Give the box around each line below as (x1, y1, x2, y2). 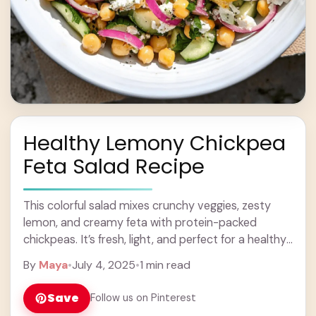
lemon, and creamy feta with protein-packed (23, 214, 257, 230)
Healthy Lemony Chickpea (23, 128, 286, 157)
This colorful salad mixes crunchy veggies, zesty (23, 197, 271, 213)
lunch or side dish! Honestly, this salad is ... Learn (23, 248, 270, 264)
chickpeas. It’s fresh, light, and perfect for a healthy (23, 231, 286, 247)
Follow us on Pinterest (90, 291, 196, 305)
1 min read (140, 257, 190, 272)
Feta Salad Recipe (23, 152, 205, 181)
